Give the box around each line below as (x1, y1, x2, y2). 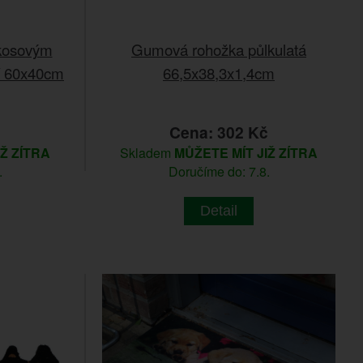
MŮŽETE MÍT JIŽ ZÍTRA (174, 143, 318, 162)
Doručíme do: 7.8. (168, 161, 270, 181)
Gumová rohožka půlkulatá (131, 37, 306, 60)
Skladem (120, 143, 174, 162)
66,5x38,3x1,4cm (163, 61, 275, 83)
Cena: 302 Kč (169, 120, 268, 143)
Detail (200, 202, 237, 219)
